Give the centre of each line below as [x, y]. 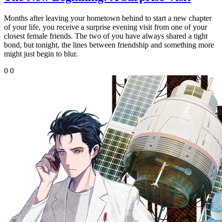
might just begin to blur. [41, 54]
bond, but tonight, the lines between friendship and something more [109, 45]
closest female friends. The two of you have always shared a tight [106, 36]
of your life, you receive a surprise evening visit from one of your [106, 27]
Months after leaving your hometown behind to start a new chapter [108, 18]
